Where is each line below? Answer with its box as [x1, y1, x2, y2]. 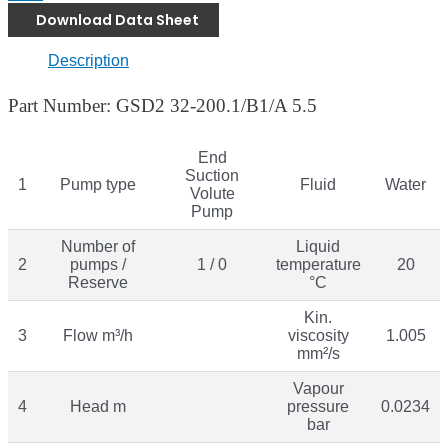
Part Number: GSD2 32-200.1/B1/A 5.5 [8, 94, 317, 116]
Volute [189, 184, 235, 202]
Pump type [60, 175, 136, 193]
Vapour [292, 379, 344, 397]
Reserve [68, 273, 128, 291]
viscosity [287, 326, 349, 344]
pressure [287, 397, 349, 415]
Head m [70, 397, 126, 415]
